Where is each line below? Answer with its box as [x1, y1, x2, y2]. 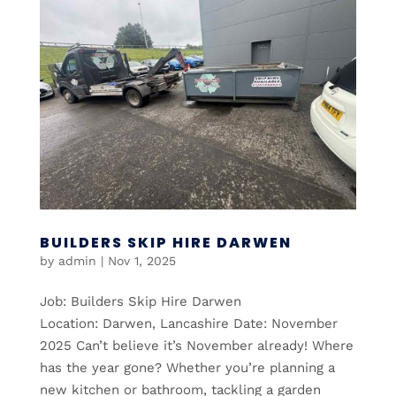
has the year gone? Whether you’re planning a [39, 360, 335, 377]
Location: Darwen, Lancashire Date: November [39, 316, 338, 332]
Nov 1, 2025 [107, 254, 176, 269]
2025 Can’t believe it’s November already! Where [39, 338, 354, 354]
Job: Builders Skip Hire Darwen [39, 293, 241, 310]
